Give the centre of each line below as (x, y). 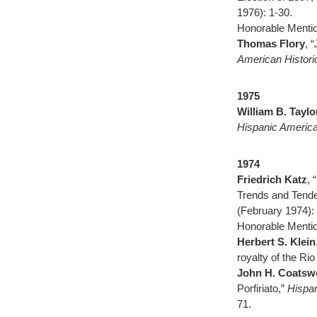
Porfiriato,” (262, 288)
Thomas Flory (271, 44)
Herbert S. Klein (276, 242)
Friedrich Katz (272, 179)
